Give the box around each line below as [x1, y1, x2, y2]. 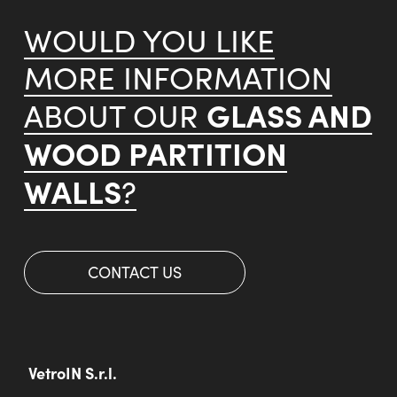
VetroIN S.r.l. [28, 362, 117, 384]
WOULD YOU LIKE [24, 19, 275, 60]
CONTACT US [88, 261, 182, 283]
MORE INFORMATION [24, 56, 332, 97]
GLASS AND [206, 92, 372, 136]
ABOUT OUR [24, 94, 206, 136]
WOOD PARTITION [24, 130, 287, 174]
